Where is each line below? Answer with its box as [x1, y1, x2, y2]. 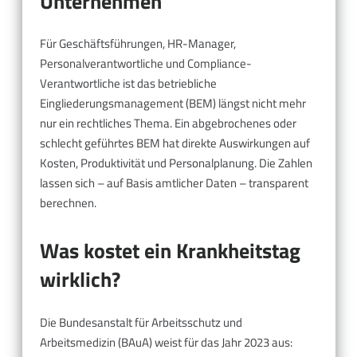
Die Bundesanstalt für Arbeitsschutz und [40, 312, 242, 331]
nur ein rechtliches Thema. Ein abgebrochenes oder [40, 114, 296, 133]
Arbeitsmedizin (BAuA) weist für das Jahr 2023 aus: [40, 332, 292, 351]
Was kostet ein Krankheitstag [40, 235, 300, 267]
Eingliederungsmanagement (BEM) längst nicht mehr [40, 94, 306, 113]
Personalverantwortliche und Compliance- [40, 54, 252, 73]
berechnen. [40, 194, 96, 213]
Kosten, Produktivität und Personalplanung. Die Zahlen [40, 154, 312, 173]
